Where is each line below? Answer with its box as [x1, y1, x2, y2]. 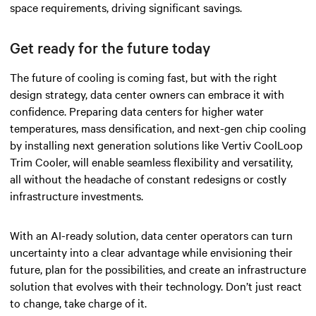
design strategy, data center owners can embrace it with [10, 85, 284, 102]
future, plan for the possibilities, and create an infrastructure [10, 260, 306, 276]
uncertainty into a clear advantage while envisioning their [10, 243, 293, 260]
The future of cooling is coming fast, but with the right [10, 68, 277, 85]
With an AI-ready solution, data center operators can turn [10, 226, 293, 243]
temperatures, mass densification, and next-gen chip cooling [10, 119, 306, 135]
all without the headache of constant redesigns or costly [10, 170, 286, 186]
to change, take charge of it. [10, 294, 147, 310]
